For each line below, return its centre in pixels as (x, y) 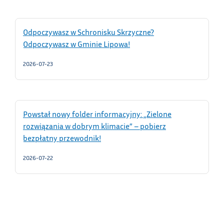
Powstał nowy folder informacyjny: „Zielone (97, 114)
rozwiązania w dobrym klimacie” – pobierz (94, 126)
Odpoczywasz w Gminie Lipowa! (76, 44)
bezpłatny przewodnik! (62, 138)
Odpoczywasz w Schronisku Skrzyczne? (88, 32)
